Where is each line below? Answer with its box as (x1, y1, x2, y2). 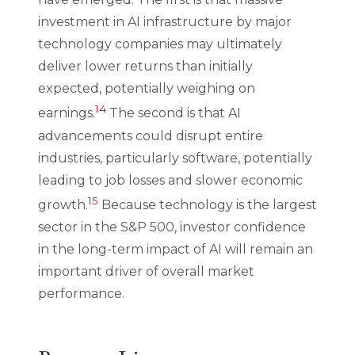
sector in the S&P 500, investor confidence (38, 219, 306, 235)
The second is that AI (106, 105, 241, 121)
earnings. (38, 105, 95, 121)
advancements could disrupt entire (38, 128, 263, 143)
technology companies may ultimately (38, 36, 282, 52)
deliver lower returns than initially (38, 59, 253, 74)
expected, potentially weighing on (38, 81, 255, 97)
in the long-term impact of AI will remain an (38, 241, 313, 257)
